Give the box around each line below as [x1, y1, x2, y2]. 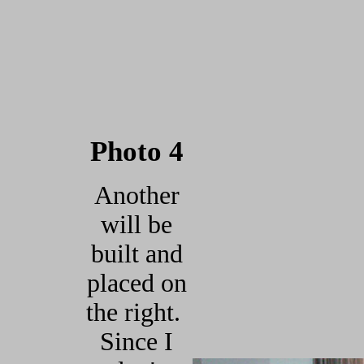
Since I [100, 327, 173, 356]
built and [90, 240, 183, 268]
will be [101, 210, 172, 239]
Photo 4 [89, 136, 184, 167]
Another [93, 181, 180, 210]
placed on [86, 269, 187, 297]
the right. [86, 298, 187, 327]
